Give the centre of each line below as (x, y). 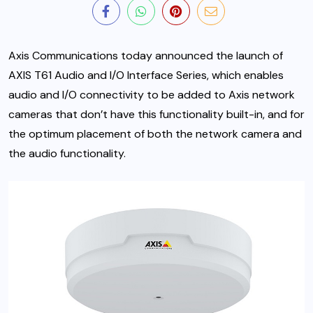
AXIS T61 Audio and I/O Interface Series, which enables (146, 75)
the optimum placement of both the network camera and (155, 134)
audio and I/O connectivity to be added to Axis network (152, 95)
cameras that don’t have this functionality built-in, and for (156, 115)
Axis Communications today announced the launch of (146, 56)
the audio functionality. (67, 154)
